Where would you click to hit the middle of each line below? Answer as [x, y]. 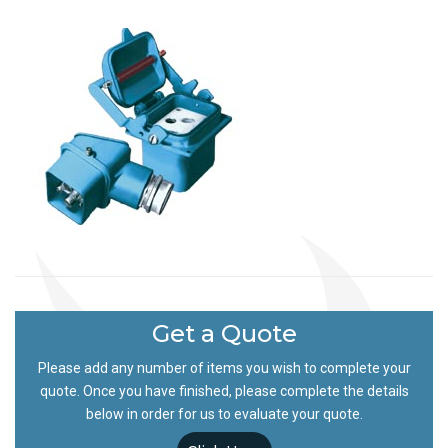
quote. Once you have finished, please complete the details [224, 391]
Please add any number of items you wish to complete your [224, 368]
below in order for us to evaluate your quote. [224, 414]
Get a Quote [224, 333]
